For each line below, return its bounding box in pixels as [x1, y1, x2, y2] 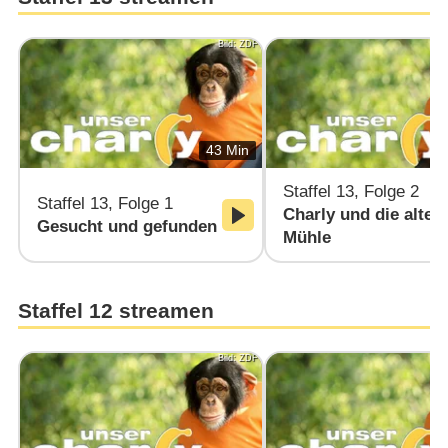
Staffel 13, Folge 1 [36, 193, 173, 213]
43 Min [205, 142, 249, 158]
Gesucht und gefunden [36, 216, 217, 236]
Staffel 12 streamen [17, 299, 214, 324]
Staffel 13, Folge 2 [283, 182, 420, 202]
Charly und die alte [283, 205, 434, 225]
